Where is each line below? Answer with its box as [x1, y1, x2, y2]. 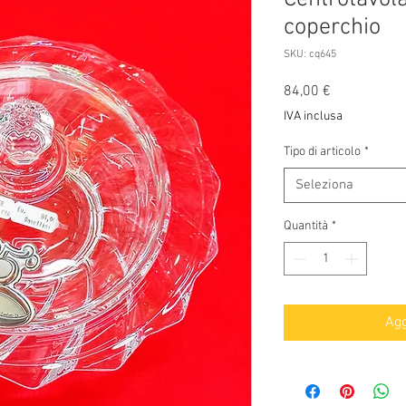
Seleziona [295, 177, 353, 194]
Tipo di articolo [284, 144, 361, 160]
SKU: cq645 [284, 48, 336, 62]
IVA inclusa [284, 109, 343, 125]
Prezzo [330, 82, 371, 101]
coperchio [284, 14, 381, 43]
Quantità [284, 218, 328, 235]
